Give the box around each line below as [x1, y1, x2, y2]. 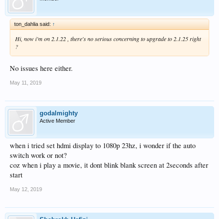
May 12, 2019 [10, 186, 42, 192]
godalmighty [40, 109, 78, 117]
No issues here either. [10, 63, 73, 73]
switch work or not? [10, 150, 67, 160]
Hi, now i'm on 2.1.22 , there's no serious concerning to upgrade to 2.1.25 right [15, 34, 201, 43]
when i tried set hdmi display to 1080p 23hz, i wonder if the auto [10, 140, 196, 150]
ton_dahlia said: [14, 21, 52, 27]
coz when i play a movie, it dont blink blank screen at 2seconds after [10, 160, 208, 170]
